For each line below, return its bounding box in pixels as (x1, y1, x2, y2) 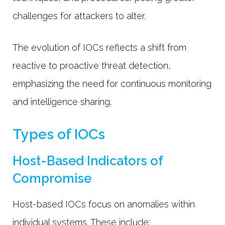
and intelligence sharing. (13, 96, 114, 107)
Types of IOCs (13, 125, 105, 143)
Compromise (13, 170, 91, 186)
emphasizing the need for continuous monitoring (13, 78, 211, 89)
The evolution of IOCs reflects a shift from (13, 42, 186, 53)
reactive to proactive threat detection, (13, 60, 171, 71)
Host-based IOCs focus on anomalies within (13, 198, 195, 209)
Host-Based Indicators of (13, 153, 163, 168)
